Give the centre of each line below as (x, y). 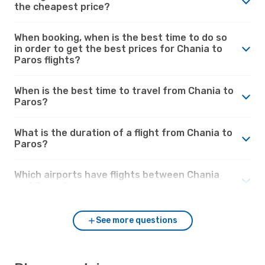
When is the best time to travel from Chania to (124, 91)
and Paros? (41, 186)
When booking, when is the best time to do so (121, 37)
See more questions (137, 220)
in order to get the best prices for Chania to (118, 49)
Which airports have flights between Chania (117, 174)
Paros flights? (47, 60)
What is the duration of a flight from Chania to (123, 132)
